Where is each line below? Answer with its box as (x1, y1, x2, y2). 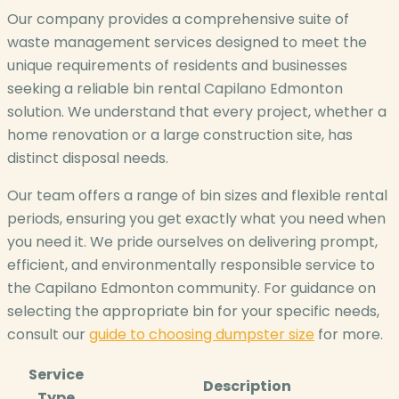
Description (203, 376, 291, 397)
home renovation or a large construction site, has (7, 125, 353, 146)
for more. (314, 324, 383, 346)
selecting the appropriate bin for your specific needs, (7, 301, 379, 322)
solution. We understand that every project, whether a (7, 102, 387, 123)
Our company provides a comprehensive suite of (7, 9, 349, 30)
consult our (7, 324, 89, 346)
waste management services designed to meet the (7, 32, 367, 53)
